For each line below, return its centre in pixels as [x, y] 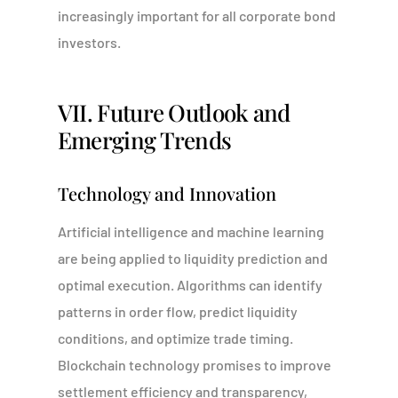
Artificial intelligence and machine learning [191, 231]
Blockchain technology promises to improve [194, 365]
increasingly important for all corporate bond [196, 16]
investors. [89, 42]
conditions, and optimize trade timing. [175, 338]
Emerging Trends [144, 140]
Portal [199, 335]
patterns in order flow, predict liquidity [177, 311]
